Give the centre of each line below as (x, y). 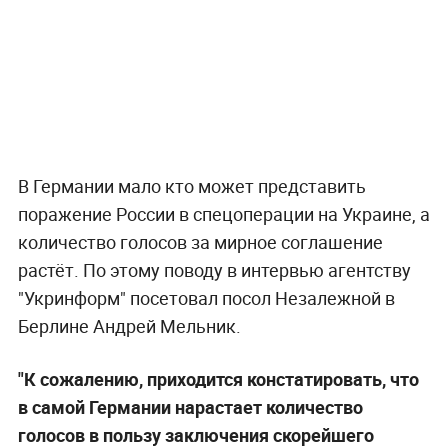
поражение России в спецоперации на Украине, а (223, 213)
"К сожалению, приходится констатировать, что (218, 378)
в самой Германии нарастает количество (190, 406)
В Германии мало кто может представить (191, 185)
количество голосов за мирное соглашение (200, 241)
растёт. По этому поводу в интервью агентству (214, 269)
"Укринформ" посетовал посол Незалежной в (206, 297)
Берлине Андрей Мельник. (129, 325)
